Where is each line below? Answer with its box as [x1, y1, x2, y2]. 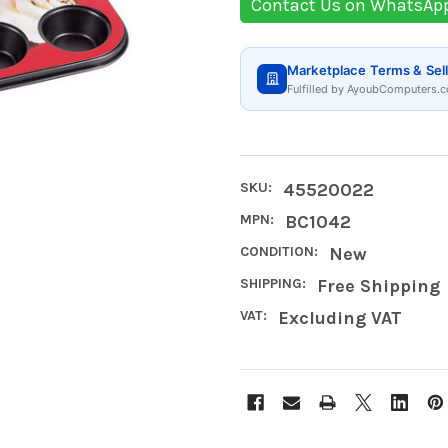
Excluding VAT [277, 306, 402, 329]
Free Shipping [316, 274, 440, 297]
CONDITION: [240, 242, 318, 260]
